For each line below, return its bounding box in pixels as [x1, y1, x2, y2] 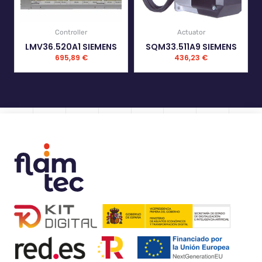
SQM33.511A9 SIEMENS [145, 40, 237, 53]
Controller [55, 28, 87, 37]
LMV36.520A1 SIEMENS [25, 40, 117, 53]
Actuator [177, 28, 205, 37]
